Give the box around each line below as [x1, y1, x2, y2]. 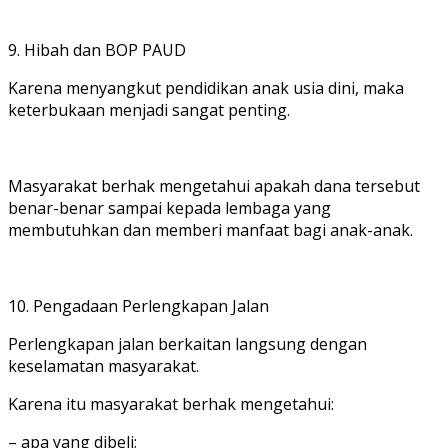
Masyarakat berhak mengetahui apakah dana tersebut [8, 174, 420, 197]
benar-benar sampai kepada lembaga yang [8, 196, 331, 219]
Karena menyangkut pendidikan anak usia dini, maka [8, 76, 404, 99]
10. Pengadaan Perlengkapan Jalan [8, 294, 269, 317]
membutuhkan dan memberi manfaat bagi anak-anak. [8, 218, 413, 241]
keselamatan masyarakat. [8, 354, 199, 377]
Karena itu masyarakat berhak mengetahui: [8, 392, 334, 415]
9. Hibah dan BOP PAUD [8, 38, 186, 61]
